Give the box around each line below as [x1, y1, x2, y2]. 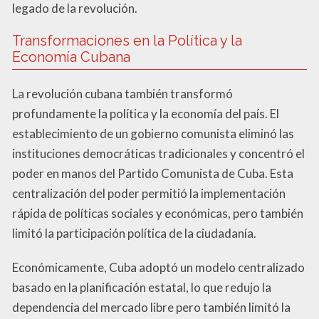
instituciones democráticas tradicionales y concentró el [12, 145, 305, 161]
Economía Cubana [12, 48, 130, 66]
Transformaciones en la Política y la [12, 31, 242, 49]
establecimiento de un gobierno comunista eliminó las [12, 125, 294, 141]
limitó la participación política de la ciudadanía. [12, 225, 256, 241]
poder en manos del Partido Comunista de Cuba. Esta [12, 165, 293, 181]
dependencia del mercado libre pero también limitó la [12, 299, 291, 315]
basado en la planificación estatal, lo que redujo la [12, 279, 271, 295]
